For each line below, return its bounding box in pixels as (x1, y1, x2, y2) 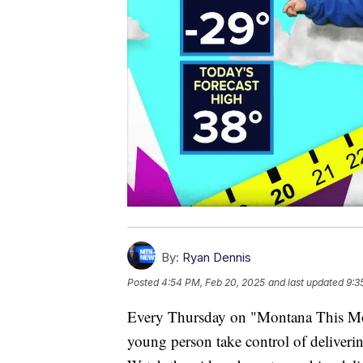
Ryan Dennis (182, 250, 251, 266)
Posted (127, 276, 161, 289)
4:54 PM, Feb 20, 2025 (161, 276, 265, 289)
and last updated (268, 276, 344, 289)
